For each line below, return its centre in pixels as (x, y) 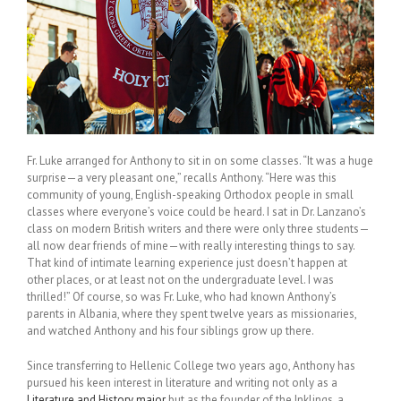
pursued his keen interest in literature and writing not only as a (182, 382)
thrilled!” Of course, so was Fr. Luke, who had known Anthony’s (182, 296)
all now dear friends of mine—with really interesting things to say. (191, 245)
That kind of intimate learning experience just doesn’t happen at (187, 262)
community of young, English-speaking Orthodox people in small (190, 194)
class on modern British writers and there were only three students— (198, 228)
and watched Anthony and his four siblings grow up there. (171, 330)
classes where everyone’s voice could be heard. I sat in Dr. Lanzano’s (196, 211)
